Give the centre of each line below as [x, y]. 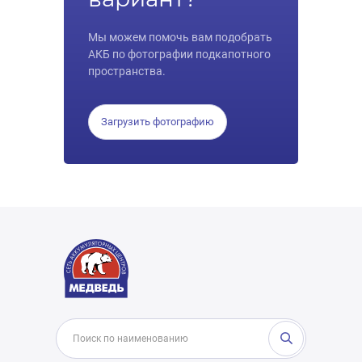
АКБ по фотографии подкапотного [179, 54]
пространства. [127, 71]
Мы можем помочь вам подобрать [180, 37]
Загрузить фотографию [158, 122]
